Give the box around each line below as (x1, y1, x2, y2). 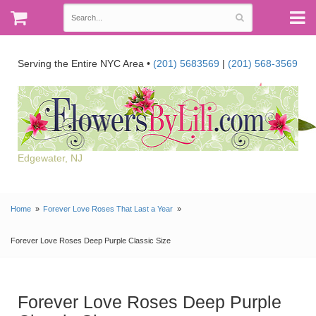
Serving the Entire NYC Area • (18, 58, 153, 69)
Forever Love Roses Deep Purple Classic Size (11, 236, 171, 245)
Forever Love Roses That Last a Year (43, 204, 174, 213)
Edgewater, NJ (18, 152, 83, 164)
